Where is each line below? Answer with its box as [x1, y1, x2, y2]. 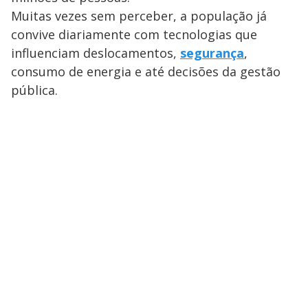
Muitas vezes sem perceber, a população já [11, 7, 267, 24]
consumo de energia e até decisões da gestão [11, 63, 280, 80]
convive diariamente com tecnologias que [11, 25, 257, 43]
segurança [180, 44, 244, 61]
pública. [11, 81, 58, 98]
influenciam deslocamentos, [11, 44, 180, 61]
